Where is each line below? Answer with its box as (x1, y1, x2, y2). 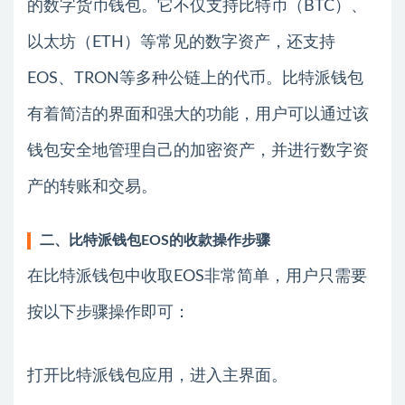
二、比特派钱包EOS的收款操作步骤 (40, 232, 270, 248)
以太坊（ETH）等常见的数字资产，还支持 (27, 33, 335, 51)
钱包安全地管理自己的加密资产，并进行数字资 (27, 142, 369, 159)
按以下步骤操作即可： (27, 304, 190, 321)
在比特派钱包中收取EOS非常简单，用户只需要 (27, 268, 367, 285)
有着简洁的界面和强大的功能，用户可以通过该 (27, 106, 369, 123)
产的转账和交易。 (27, 178, 157, 195)
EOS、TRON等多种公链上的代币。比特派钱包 (27, 70, 363, 87)
